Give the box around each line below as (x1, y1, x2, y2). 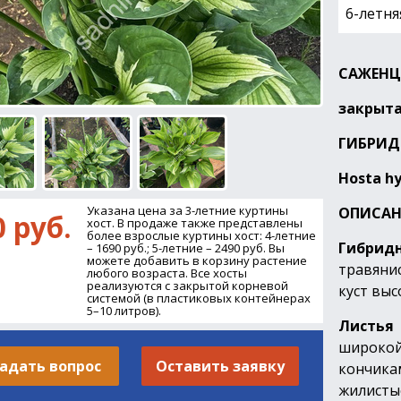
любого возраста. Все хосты (87, 265, 248, 281)
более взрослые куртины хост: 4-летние (87, 227, 317, 243)
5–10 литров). (87, 303, 162, 319)
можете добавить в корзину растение (87, 252, 308, 269)
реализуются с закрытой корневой (87, 277, 289, 294)
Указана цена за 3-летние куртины (87, 202, 289, 218)
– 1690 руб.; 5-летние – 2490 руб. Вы (87, 240, 286, 256)
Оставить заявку (156, 355, 286, 376)
